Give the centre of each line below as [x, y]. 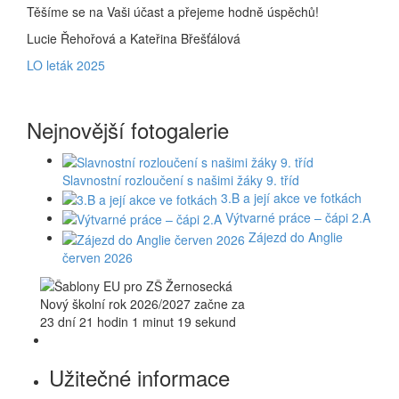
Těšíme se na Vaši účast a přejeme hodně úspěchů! [173, 12]
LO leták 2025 [66, 65]
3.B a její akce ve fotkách [291, 197]
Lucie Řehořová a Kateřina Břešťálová [134, 39]
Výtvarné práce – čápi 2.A [298, 217]
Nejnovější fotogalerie [128, 130]
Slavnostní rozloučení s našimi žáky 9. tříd [181, 179]
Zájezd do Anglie [296, 237]
